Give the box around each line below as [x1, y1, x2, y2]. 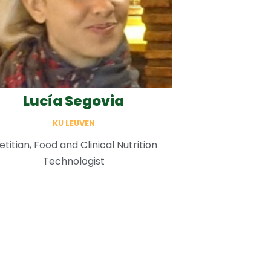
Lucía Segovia [23, 91, 125, 111]
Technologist [42, 154, 105, 169]
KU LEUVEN [52, 118, 95, 129]
